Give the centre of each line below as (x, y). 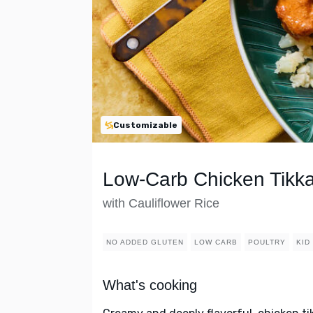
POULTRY (267, 242)
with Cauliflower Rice (161, 204)
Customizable (145, 125)
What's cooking (150, 285)
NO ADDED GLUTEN (145, 242)
